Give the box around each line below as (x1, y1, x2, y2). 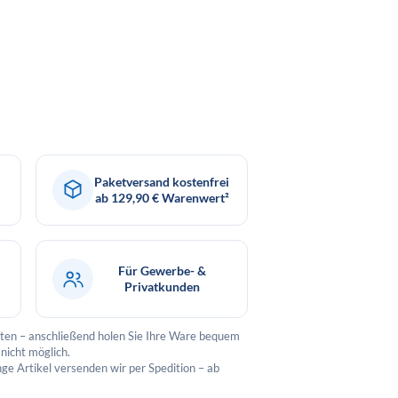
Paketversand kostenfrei (94, 173, 230, 189)
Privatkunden (123, 278, 200, 294)
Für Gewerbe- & (117, 262, 206, 278)
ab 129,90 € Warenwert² (94, 189, 229, 205)
